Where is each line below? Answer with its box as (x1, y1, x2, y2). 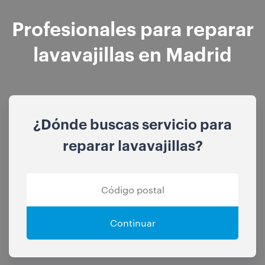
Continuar (109, 216, 156, 230)
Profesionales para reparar (11, 15, 254, 41)
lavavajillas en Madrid (33, 40, 232, 66)
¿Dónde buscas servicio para (33, 114, 232, 134)
